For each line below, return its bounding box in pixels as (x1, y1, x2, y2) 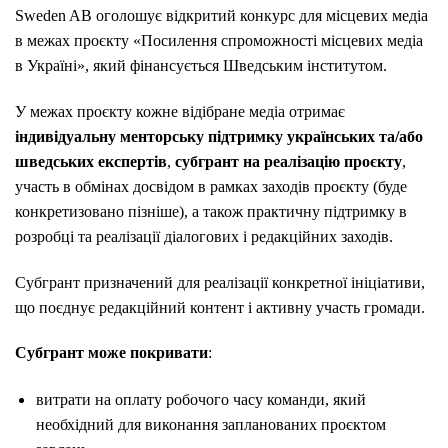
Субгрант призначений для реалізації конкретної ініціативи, (15, 273, 425, 291)
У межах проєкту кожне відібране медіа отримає (15, 102, 345, 120)
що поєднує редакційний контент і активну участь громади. (15, 298, 425, 316)
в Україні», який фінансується (15, 57, 223, 75)
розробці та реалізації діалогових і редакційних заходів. (15, 227, 393, 245)
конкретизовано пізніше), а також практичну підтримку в (15, 202, 407, 220)
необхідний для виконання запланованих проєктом (35, 416, 386, 434)
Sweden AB (15, 7, 92, 25)
